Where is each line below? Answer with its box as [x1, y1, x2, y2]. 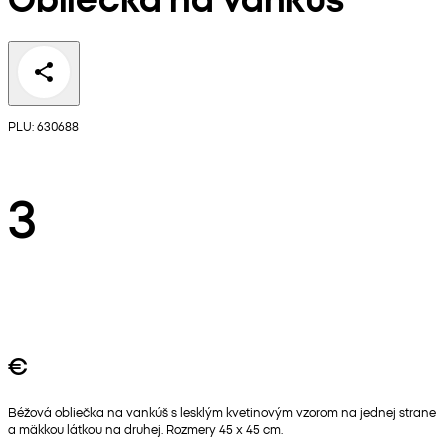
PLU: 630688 [8, 117, 79, 135]
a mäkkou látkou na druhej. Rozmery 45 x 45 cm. [8, 420, 283, 438]
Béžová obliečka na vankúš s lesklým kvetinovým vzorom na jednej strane [8, 403, 436, 421]
